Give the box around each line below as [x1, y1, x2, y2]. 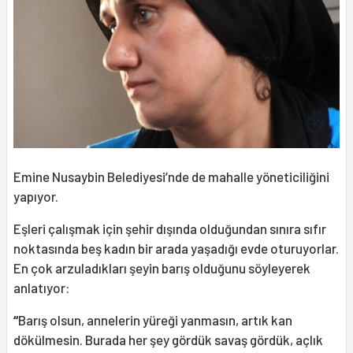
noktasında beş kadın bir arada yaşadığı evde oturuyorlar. [13, 240, 339, 257]
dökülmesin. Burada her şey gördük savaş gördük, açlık [13, 332, 323, 348]
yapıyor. [13, 188, 58, 205]
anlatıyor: [13, 280, 70, 296]
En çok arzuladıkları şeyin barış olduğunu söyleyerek [13, 260, 310, 277]
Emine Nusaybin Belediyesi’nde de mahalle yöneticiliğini [13, 169, 329, 185]
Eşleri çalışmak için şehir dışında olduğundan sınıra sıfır [13, 221, 326, 237]
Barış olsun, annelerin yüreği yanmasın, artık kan [18, 312, 292, 329]
